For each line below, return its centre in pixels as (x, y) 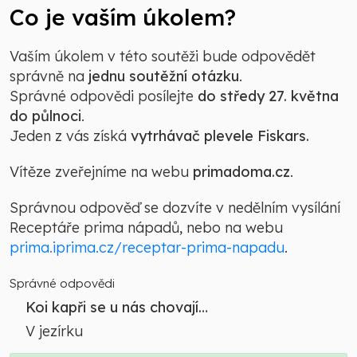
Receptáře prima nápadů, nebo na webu (146, 228)
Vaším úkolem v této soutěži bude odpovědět (163, 57)
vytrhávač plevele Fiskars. (220, 136)
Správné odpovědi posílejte (104, 96)
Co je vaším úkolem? (123, 18)
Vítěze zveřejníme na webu (101, 172)
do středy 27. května (268, 96)
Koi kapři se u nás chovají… (117, 308)
